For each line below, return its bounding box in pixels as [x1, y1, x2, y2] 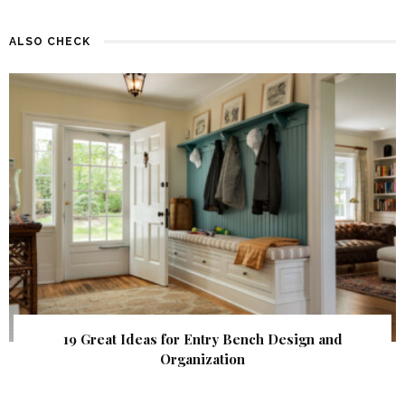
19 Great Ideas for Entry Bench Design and [62, 329, 343, 348]
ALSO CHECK [9, 34, 90, 48]
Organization [160, 349, 245, 368]
